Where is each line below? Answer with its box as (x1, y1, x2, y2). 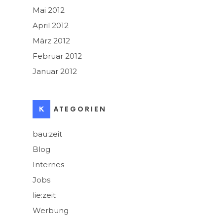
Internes (33, 160, 64, 170)
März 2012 (33, 36, 70, 46)
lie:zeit (33, 190, 56, 200)
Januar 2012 (33, 67, 77, 76)
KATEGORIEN (54, 106, 107, 114)
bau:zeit (33, 129, 62, 139)
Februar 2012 (33, 51, 82, 61)
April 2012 (33, 21, 69, 31)
